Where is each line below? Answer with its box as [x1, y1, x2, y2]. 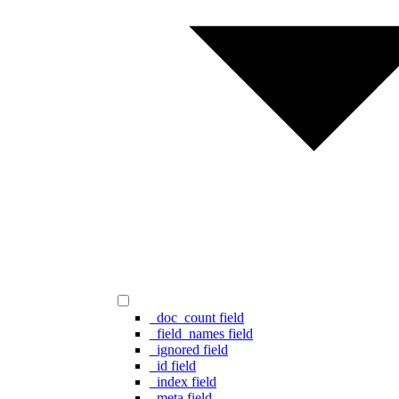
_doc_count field [150, 310, 244, 326]
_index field [150, 374, 216, 390]
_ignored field [150, 342, 228, 358]
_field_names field [150, 326, 253, 342]
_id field [150, 358, 196, 374]
